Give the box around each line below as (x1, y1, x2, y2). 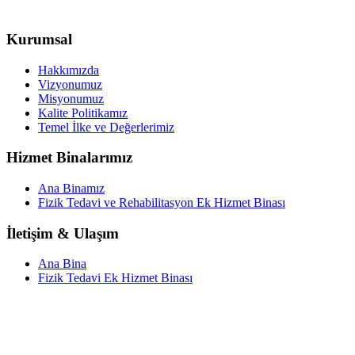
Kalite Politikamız (38, 105, 128, 120)
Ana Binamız (38, 181, 105, 195)
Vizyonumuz (38, 77, 102, 91)
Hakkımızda (38, 63, 99, 77)
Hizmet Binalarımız (6, 149, 132, 166)
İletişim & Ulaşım (6, 224, 119, 242)
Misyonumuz (38, 91, 104, 105)
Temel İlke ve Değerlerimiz (38, 120, 174, 134)
